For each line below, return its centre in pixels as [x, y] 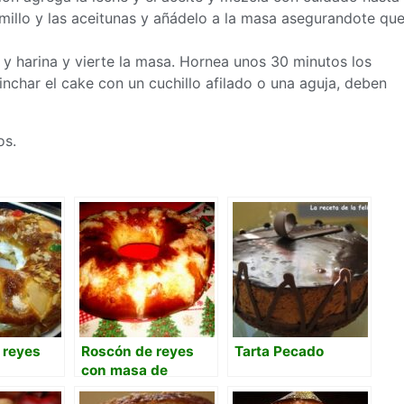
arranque [112, 389]
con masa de [124, 370]
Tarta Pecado [279, 351]
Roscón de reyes [138, 351]
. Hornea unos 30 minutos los [271, 61]
